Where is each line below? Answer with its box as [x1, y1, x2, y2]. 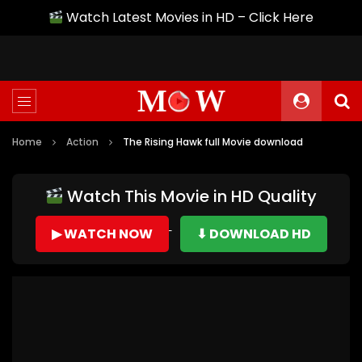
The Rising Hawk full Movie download [123, 135, 303, 149]
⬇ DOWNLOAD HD [196, 225, 311, 243]
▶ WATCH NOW [51, 225, 153, 243]
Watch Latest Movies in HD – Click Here [63, 8, 314, 27]
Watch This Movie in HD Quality [63, 185, 318, 208]
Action [66, 135, 99, 149]
